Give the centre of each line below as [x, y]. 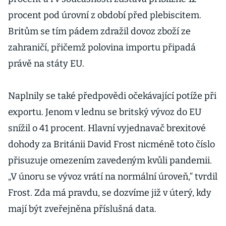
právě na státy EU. [47, 64]
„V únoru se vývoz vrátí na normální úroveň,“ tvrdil [113, 177]
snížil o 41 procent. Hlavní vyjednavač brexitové [107, 128]
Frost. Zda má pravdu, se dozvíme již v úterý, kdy [110, 193]
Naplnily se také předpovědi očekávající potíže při [112, 96]
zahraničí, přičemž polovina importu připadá [102, 47]
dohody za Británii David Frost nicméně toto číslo [111, 144]
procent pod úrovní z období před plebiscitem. [105, 15]
